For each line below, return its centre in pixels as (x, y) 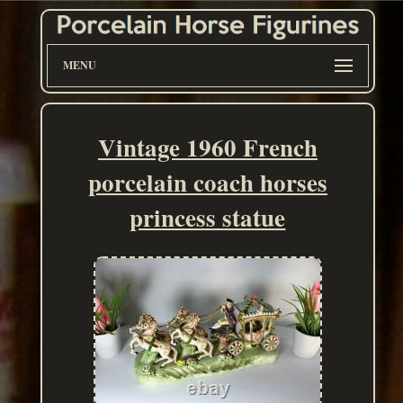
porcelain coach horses (207, 183)
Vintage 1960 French (207, 148)
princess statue (208, 218)
